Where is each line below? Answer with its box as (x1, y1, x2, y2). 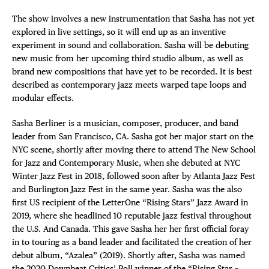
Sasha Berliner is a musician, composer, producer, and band (12, 118, 238, 128)
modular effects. (12, 92, 74, 103)
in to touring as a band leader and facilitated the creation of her (12, 237, 252, 247)
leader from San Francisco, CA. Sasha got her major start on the (12, 131, 253, 142)
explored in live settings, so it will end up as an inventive (12, 26, 226, 37)
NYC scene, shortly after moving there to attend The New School (12, 144, 256, 155)
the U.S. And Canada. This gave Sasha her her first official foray (12, 223, 249, 234)
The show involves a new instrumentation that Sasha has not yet (12, 13, 255, 24)
